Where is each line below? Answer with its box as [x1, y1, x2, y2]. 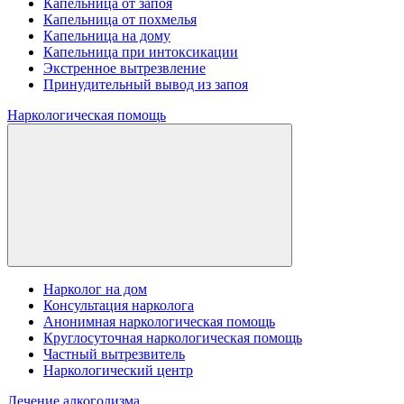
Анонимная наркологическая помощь [43, 314, 275, 329]
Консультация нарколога [43, 298, 194, 313]
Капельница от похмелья [43, 12, 197, 27]
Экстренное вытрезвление [43, 60, 206, 76]
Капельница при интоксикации [43, 44, 238, 60]
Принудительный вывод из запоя [43, 77, 248, 92]
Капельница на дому [43, 28, 170, 43]
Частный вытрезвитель [43, 346, 185, 362]
